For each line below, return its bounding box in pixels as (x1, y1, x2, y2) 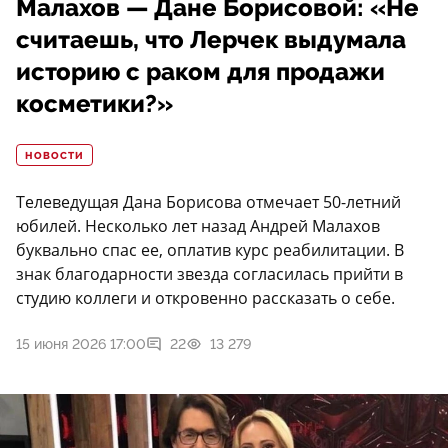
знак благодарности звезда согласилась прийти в (16, 263, 403, 286)
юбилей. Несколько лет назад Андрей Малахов (16, 215, 380, 238)
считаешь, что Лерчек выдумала (16, 26, 406, 55)
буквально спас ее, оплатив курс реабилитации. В (16, 239, 404, 262)
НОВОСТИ (25, 150, 84, 163)
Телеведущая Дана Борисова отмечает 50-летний (16, 191, 401, 214)
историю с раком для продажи (16, 58, 385, 87)
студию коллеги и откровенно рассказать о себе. (16, 287, 395, 310)
